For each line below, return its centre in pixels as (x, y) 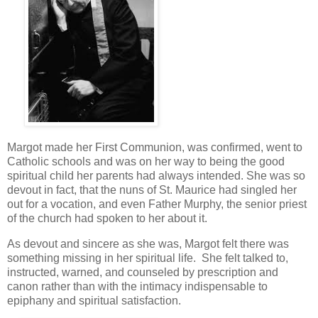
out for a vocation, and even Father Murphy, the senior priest (157, 204)
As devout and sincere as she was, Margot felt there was (148, 244)
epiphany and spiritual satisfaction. (95, 301)
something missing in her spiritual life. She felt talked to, (148, 258)
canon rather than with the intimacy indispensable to (137, 287)
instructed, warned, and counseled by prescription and (143, 273)
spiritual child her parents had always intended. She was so (156, 176)
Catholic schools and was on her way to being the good (146, 162)
